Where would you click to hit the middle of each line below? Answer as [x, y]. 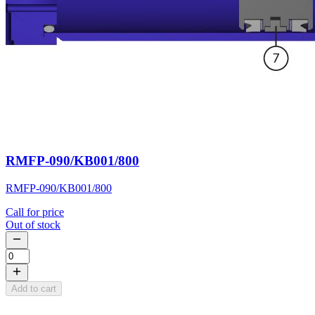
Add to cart [34, 288]
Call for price [35, 212]
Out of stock [33, 224]
